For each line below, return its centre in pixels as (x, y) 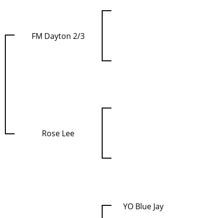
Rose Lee (58, 133)
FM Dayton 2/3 (58, 36)
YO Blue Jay (143, 206)
